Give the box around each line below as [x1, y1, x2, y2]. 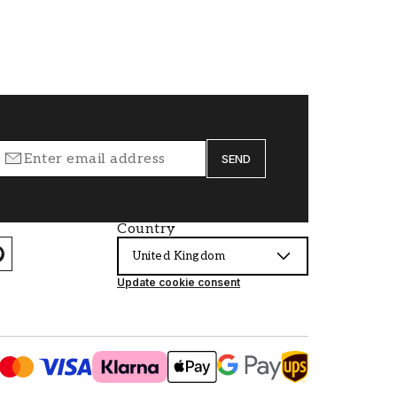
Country [117, 221, 176, 237]
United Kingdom [133, 248, 225, 263]
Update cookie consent [117, 276, 240, 289]
